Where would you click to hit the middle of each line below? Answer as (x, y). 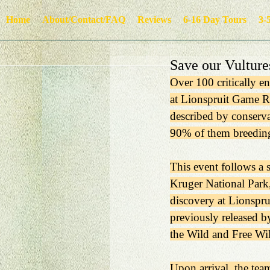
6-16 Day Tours (215, 20)
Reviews (154, 20)
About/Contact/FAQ (84, 20)
